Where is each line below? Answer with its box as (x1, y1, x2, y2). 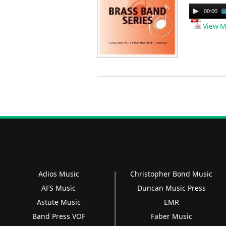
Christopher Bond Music (130, 169, 213, 179)
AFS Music (41, 183, 76, 193)
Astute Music (36, 197, 81, 207)
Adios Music (38, 169, 79, 179)
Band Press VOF (32, 211, 85, 221)
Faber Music (150, 211, 192, 221)
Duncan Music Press (137, 183, 206, 193)
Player (189, 16, 210, 26)
